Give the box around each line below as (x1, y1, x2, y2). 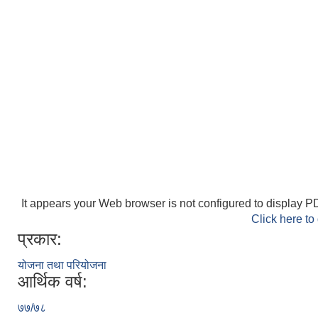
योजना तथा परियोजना (18, 258, 106, 271)
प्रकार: (18, 229, 62, 248)
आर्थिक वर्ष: (18, 271, 87, 291)
